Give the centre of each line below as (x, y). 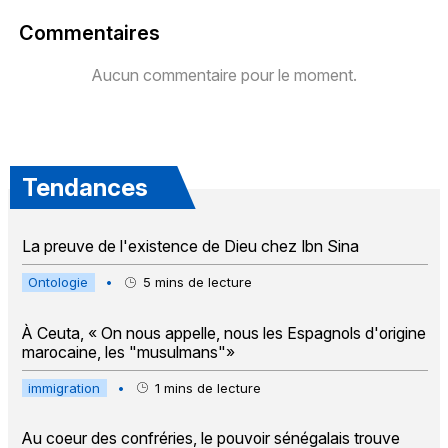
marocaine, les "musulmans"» (128, 352)
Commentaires (89, 33)
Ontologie (58, 282)
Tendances (84, 188)
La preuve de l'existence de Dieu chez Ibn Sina (190, 247)
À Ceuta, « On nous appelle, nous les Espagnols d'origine (223, 333)
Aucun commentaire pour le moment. (223, 74)
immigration (64, 387)
